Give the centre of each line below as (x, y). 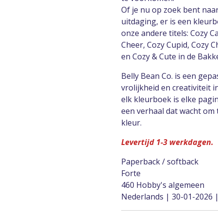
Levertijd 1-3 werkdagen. (167, 142)
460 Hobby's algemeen (163, 185)
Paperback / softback (160, 161)
